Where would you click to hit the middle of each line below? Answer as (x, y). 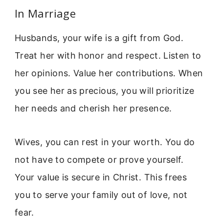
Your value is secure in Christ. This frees (101, 177)
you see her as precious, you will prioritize (105, 91)
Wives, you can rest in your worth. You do (105, 142)
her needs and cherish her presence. (93, 109)
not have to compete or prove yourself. (99, 159)
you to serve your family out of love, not (101, 195)
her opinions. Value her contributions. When (109, 73)
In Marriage (45, 13)
